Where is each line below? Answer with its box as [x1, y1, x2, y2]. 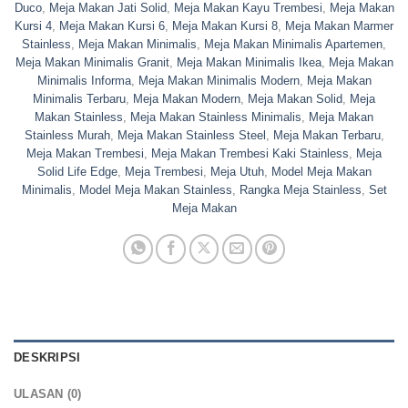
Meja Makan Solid [248, 92, 342, 107]
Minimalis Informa [36, 74, 131, 88]
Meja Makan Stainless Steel [117, 128, 266, 143]
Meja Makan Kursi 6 [59, 19, 165, 34]
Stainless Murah [24, 128, 110, 143]
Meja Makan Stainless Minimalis [130, 110, 301, 125]
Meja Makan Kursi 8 [172, 19, 278, 34]
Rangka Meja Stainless [239, 183, 362, 198]
